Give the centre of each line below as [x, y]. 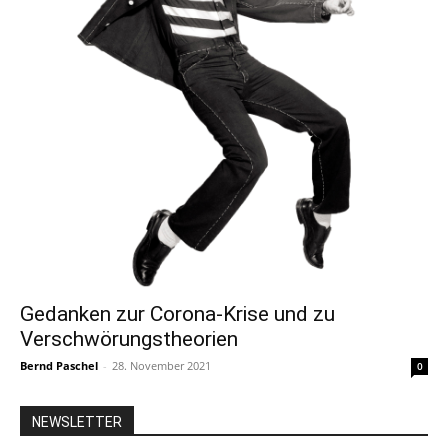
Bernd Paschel [59, 365]
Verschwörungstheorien [129, 338]
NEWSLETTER [77, 421]
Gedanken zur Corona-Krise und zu [177, 313]
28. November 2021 [161, 365]
